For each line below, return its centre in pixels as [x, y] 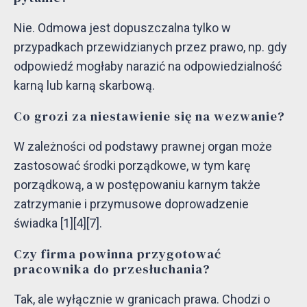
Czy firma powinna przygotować [118, 254]
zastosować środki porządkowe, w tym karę [132, 165]
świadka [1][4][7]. [58, 223]
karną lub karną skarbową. [84, 86]
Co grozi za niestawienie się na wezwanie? [149, 116]
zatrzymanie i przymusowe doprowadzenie [131, 204]
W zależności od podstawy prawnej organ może [143, 146]
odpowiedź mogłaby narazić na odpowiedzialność [148, 66]
